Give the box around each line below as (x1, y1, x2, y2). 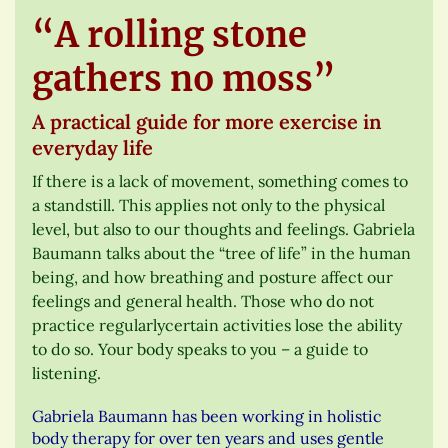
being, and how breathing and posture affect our (32, 266, 393, 287)
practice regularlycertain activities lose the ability (32, 314, 402, 335)
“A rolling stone (32, 13, 307, 56)
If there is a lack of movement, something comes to (32, 170, 408, 191)
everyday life (32, 134, 153, 160)
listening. (32, 362, 101, 383)
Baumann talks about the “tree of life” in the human (32, 242, 411, 263)
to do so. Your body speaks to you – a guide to (32, 338, 368, 359)
